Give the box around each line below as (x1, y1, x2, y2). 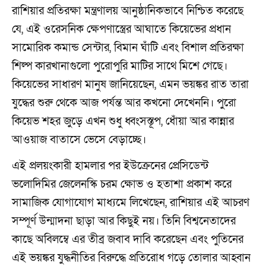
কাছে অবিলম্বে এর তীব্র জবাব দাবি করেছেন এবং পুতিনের (12, 232, 243, 248)
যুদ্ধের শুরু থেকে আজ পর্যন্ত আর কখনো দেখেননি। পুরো (12, 96, 236, 111)
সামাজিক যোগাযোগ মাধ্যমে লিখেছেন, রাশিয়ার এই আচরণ (12, 195, 249, 211)
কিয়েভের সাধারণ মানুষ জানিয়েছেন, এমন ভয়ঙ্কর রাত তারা (12, 77, 249, 93)
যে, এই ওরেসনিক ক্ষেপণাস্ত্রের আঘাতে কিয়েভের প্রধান (12, 22, 231, 37)
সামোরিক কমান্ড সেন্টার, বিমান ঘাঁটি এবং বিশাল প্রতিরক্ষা (12, 40, 244, 56)
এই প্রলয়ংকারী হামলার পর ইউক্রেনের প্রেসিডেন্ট (12, 159, 208, 174)
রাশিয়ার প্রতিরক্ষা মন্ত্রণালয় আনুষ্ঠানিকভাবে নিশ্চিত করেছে (12, 4, 243, 19)
